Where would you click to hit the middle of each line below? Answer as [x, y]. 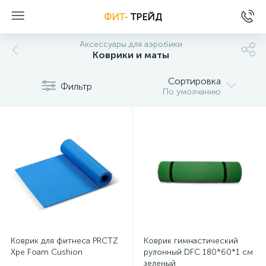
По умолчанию [192, 92]
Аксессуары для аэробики [131, 44]
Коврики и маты [131, 55]
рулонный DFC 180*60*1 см [198, 252]
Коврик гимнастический [191, 241]
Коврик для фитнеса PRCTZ [64, 241]
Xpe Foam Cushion [47, 252]
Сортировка [194, 81]
